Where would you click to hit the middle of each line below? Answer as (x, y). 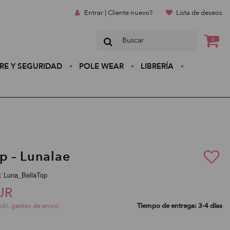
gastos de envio (35, 206)
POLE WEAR (101, 66)
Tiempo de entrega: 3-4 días (180, 206)
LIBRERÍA (157, 66)
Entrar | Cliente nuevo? (118, 13)
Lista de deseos (199, 13)
